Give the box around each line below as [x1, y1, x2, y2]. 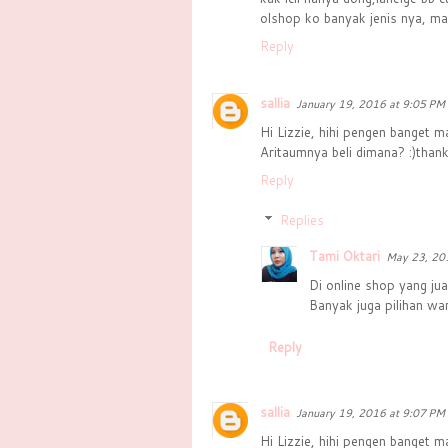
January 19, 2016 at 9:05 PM [296, 96, 445, 113]
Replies [279, 210, 324, 229]
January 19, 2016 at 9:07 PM [296, 405, 445, 422]
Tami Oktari [309, 246, 380, 265]
